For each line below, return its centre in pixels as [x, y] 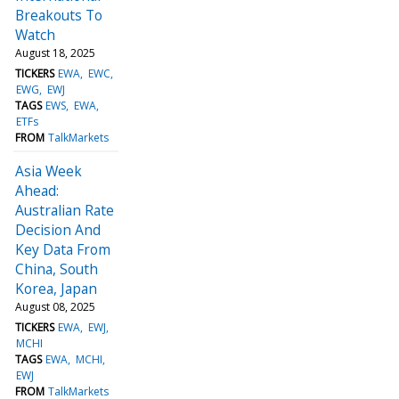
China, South [57, 269]
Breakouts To [59, 15]
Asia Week [49, 171]
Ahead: [37, 190]
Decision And [58, 229]
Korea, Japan [56, 288]
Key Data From [63, 249]
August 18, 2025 [55, 53]
